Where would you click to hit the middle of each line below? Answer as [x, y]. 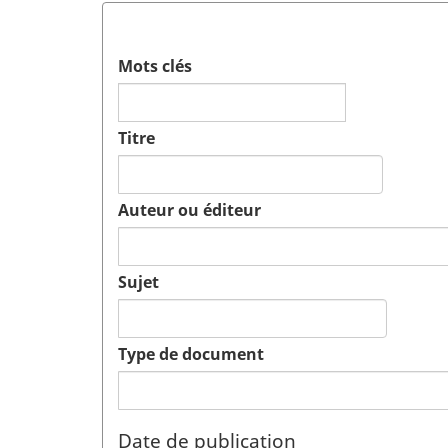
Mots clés [155, 66]
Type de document [191, 354]
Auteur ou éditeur [189, 210]
